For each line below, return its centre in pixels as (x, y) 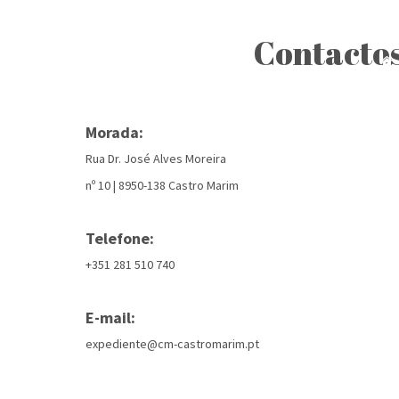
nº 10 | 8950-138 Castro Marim (163, 185)
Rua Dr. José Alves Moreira (157, 159)
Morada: (116, 132)
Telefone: (119, 238)
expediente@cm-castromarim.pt (172, 344)
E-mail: (112, 318)
